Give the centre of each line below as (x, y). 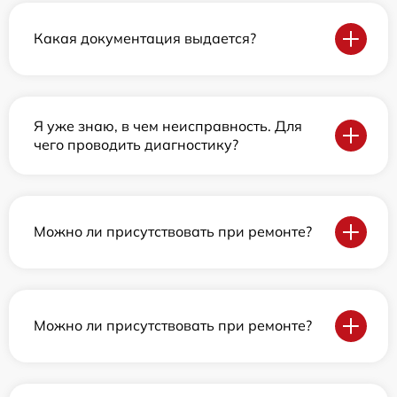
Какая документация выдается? (145, 39)
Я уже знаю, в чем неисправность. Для (168, 125)
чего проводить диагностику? (136, 144)
